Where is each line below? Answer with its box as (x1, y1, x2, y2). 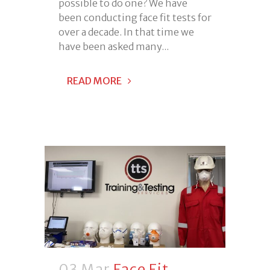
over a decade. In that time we (58, 26, 194, 39)
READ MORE (67, 75, 122, 87)
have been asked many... (58, 40, 169, 53)
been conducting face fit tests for (58, 11, 212, 24)
